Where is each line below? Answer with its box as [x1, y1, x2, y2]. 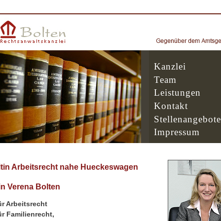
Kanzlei [153, 61, 186, 72]
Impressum [153, 127, 200, 138]
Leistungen [153, 87, 201, 98]
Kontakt [153, 100, 188, 111]
